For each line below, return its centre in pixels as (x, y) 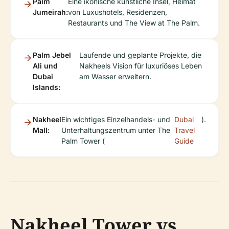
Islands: (47, 87)
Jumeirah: (50, 12)
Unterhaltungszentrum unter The (116, 130)
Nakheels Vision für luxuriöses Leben (140, 66)
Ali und (45, 66)
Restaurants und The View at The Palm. (134, 23)
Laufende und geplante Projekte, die (140, 55)
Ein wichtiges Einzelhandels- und (116, 120)
